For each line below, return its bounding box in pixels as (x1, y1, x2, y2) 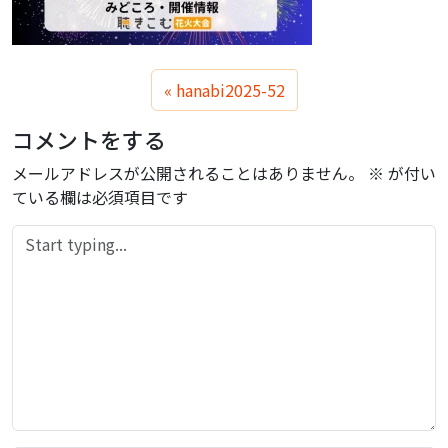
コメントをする (12, 124, 166, 155)
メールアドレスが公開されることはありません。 (12, 161, 364, 185)
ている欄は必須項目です (12, 185, 188, 209)
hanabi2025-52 (175, 78, 285, 102)
